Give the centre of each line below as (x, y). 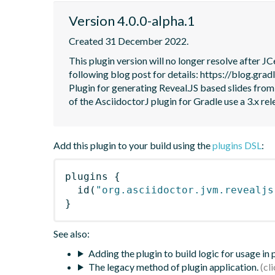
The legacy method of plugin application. (173, 266)
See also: (72, 233)
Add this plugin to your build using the (133, 145)
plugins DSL (237, 145)
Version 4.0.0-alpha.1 (132, 20)
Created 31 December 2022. (129, 41)
